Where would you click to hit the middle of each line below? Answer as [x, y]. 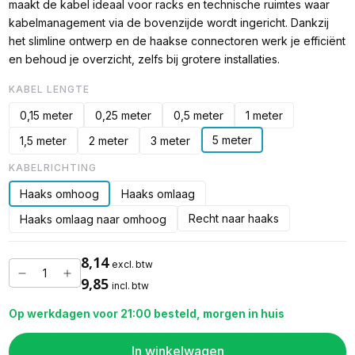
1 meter [264, 115]
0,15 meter [46, 115]
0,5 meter [198, 115]
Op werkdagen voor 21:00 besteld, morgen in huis [146, 314]
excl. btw [132, 264]
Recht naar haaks [233, 218]
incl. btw [130, 285]
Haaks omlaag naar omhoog [93, 219]
